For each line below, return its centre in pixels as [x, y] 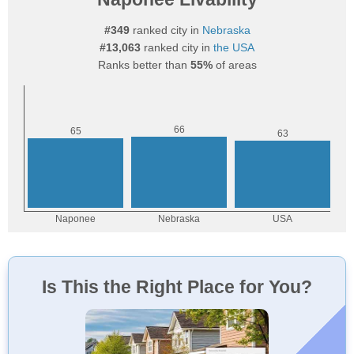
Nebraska [226, 30]
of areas [234, 65]
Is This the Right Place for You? [177, 287]
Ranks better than [144, 65]
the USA [234, 47]
